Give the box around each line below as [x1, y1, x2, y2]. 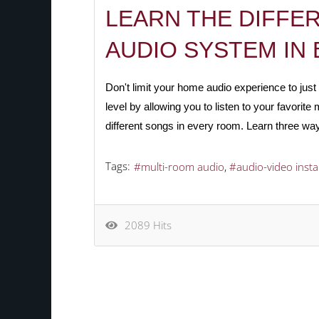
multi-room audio [141, 159, 224, 174]
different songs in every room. [105, 119, 244, 132]
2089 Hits [119, 217, 172, 232]
